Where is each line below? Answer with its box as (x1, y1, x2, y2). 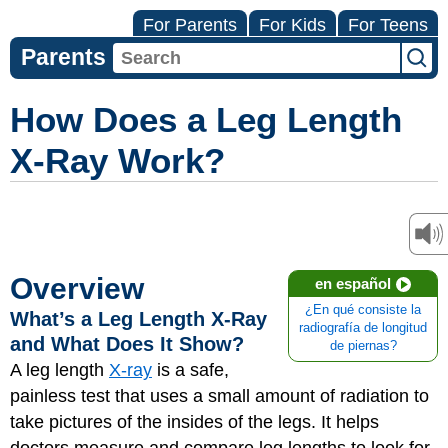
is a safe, (152, 360, 229, 380)
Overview (10, 272, 144, 305)
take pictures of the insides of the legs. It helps (10, 412, 379, 432)
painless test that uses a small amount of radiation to (10, 386, 429, 406)
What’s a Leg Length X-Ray (10, 308, 267, 330)
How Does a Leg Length (10, 100, 402, 139)
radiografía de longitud (299, 321, 427, 335)
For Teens (348, 15, 428, 35)
